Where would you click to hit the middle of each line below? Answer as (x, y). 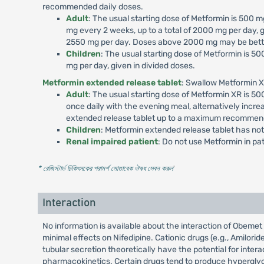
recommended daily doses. (93, 7)
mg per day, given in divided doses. (130, 66)
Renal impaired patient (112, 142)
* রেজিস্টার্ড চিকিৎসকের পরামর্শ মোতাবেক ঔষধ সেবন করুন (105, 168)
